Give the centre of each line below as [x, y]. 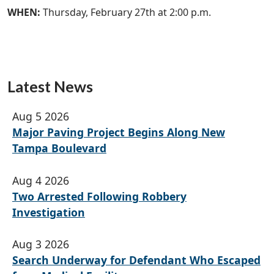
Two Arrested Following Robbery [99, 196]
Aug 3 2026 [40, 244]
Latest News [50, 87]
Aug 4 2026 [40, 180]
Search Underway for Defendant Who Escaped [136, 260]
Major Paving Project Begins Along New [118, 132]
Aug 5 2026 [40, 117]
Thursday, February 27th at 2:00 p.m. [127, 13]
